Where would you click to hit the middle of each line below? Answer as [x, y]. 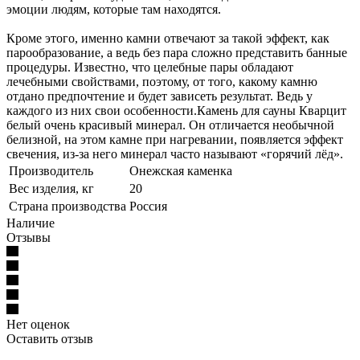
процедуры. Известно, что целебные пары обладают [150, 67]
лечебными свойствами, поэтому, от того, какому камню [162, 81]
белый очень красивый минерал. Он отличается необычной [170, 125]
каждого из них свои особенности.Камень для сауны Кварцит [176, 110]
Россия [148, 206]
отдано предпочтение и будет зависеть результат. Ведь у [160, 96]
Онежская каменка [181, 170]
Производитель [51, 170]
